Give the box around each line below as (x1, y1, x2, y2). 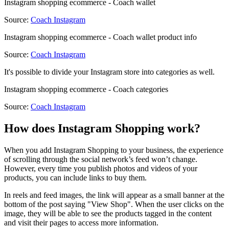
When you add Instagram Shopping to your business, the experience (4, 146, 223, 155)
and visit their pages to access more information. (4, 218, 161, 227)
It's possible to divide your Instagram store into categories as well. (4, 67, 217, 77)
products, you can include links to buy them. (4, 173, 149, 182)
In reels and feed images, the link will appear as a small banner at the (4, 191, 224, 200)
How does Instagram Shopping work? (4, 122, 200, 135)
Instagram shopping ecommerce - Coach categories (4, 85, 168, 94)
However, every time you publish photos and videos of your (4, 164, 197, 173)
